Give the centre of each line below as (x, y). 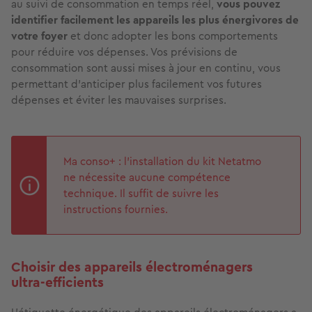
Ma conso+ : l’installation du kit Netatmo (162, 162)
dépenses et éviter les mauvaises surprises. (119, 100)
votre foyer (39, 36)
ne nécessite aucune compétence (147, 178)
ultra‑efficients (57, 283)
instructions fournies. (116, 210)
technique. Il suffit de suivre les (141, 194)
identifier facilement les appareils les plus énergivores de (155, 20)
